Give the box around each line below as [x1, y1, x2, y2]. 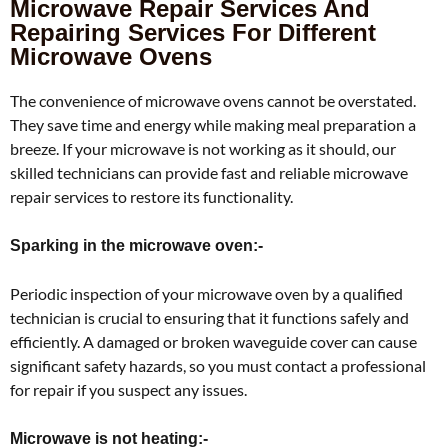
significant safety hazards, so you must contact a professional [10, 355, 426, 375]
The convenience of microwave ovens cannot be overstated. [10, 90, 416, 110]
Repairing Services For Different [10, 18, 376, 46]
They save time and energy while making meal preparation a [10, 114, 416, 134]
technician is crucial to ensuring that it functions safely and [10, 307, 409, 327]
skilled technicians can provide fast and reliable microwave [10, 162, 408, 182]
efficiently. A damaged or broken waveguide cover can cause [10, 331, 417, 351]
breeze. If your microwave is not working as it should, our [10, 138, 396, 158]
